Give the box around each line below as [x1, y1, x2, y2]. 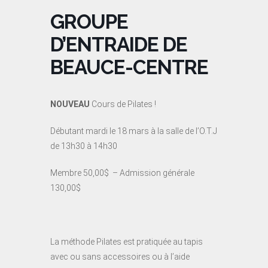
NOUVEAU [50, 99, 92, 109]
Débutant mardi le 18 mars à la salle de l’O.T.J [50, 126, 217, 136]
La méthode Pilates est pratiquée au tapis [50, 236, 203, 246]
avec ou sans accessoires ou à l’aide [50, 251, 190, 261]
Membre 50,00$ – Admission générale [50, 167, 194, 178]
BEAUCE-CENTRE [50, 55, 208, 79]
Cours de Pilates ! [92, 99, 156, 109]
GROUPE [50, 10, 128, 33]
